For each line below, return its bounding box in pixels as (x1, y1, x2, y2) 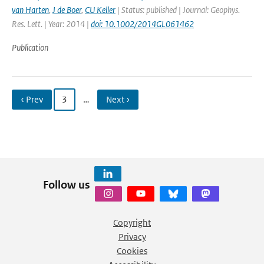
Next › (106, 94, 130, 105)
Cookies (117, 245, 147, 256)
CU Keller (85, 4, 115, 15)
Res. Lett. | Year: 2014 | (12, 18, 91, 29)
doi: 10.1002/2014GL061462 (91, 18, 194, 29)
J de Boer (52, 4, 81, 15)
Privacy (118, 231, 146, 242)
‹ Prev (21, 94, 43, 105)
